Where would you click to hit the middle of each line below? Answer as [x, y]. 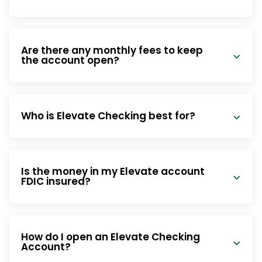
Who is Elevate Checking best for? [108, 116]
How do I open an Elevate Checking [110, 237]
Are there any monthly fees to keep [112, 51]
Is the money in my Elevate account [113, 172]
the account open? [70, 61]
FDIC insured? [56, 182]
